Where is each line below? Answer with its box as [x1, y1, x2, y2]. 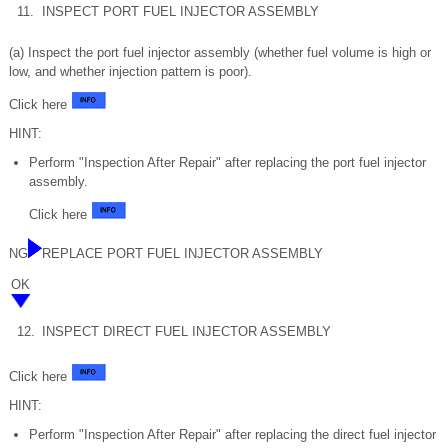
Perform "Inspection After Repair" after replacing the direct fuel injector [29, 426, 436, 442]
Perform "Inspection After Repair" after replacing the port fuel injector [29, 154, 426, 170]
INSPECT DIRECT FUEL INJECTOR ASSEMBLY [42, 323, 331, 339]
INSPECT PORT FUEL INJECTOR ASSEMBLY [42, 3, 319, 19]
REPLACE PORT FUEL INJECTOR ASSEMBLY [42, 245, 323, 261]
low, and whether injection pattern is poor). [9, 63, 252, 79]
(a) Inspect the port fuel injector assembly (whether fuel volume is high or [9, 44, 431, 60]
